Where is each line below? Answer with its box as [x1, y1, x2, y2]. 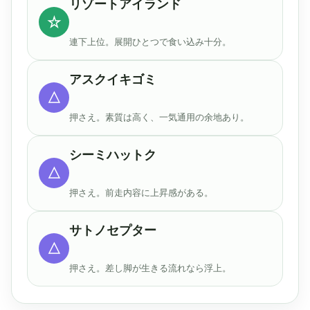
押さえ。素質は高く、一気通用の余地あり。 [69, 111, 249, 122]
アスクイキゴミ [69, 72, 156, 86]
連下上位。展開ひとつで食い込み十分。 [69, 36, 231, 47]
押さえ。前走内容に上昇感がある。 [69, 187, 213, 198]
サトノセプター [69, 223, 156, 237]
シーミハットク [69, 147, 156, 162]
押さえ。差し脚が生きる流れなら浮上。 [69, 262, 231, 273]
